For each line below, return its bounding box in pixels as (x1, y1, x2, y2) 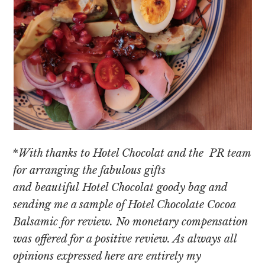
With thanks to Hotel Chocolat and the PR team (18, 147, 251, 160)
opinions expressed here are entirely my (13, 250, 202, 263)
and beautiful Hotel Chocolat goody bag (13, 181, 206, 195)
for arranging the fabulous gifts (13, 164, 166, 177)
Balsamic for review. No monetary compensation (13, 215, 248, 229)
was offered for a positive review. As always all (13, 232, 237, 246)
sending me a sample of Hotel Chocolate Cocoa (13, 198, 236, 212)
